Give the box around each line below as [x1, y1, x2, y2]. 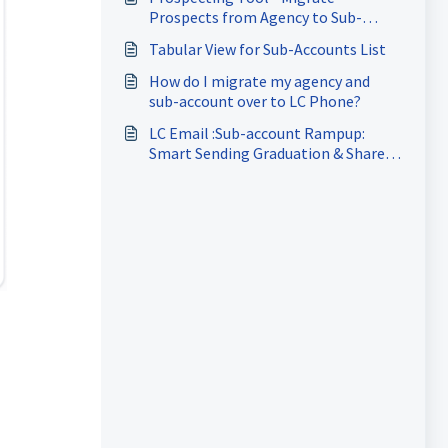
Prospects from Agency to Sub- [148, 7, 362, 27]
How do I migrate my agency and [148, 71, 370, 91]
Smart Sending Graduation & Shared [148, 143, 393, 163]
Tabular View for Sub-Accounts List [148, 39, 386, 59]
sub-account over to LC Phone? [148, 91, 361, 111]
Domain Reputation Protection [148, 163, 364, 183]
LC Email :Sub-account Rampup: [148, 123, 365, 143]
